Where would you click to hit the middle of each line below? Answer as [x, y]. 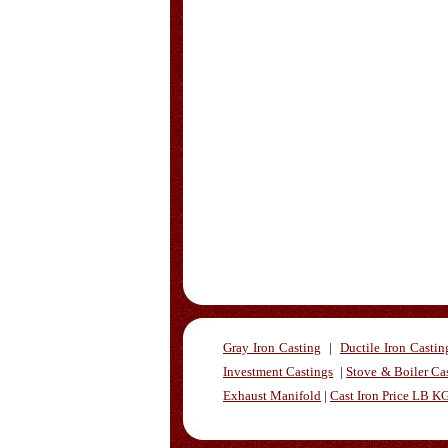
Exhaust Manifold [272, 395]
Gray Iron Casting [272, 347]
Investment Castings [278, 371]
